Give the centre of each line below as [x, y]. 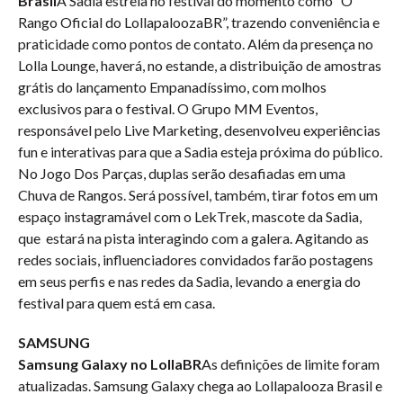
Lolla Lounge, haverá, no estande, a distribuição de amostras [200, 65]
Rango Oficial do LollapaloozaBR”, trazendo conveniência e [199, 22]
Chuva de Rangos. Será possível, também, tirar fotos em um [198, 195]
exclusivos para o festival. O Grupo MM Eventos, [168, 108]
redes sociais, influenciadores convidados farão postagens [196, 260]
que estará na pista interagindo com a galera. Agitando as [193, 238]
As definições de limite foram [291, 364]
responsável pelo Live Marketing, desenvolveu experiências [199, 130]
